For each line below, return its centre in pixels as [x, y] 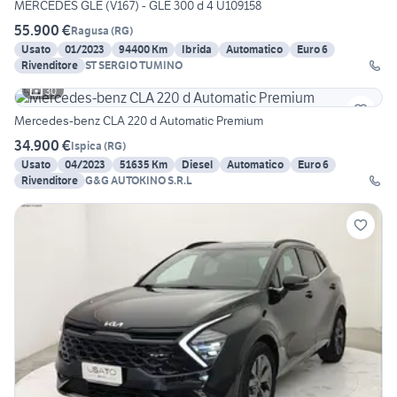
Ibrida [197, 50]
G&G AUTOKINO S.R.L [139, 181]
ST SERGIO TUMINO [134, 66]
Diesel [197, 165]
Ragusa [90, 30]
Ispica [86, 145]
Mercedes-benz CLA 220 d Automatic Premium [139, 121]
